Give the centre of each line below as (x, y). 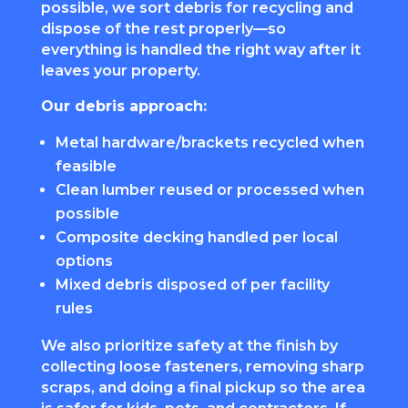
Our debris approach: (123, 106)
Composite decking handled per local (196, 237)
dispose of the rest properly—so (163, 28)
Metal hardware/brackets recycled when (209, 142)
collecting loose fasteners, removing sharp (202, 366)
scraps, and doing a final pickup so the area (203, 387)
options (84, 260)
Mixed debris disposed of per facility (192, 284)
